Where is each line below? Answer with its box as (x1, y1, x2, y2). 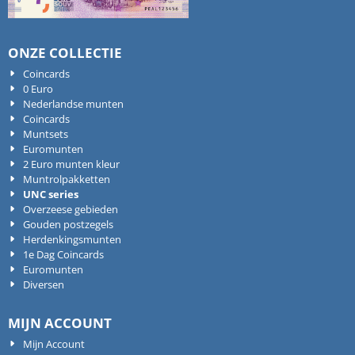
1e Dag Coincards (23, 247, 105, 262)
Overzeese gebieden (23, 202, 119, 217)
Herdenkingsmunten (23, 232, 122, 247)
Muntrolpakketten (23, 172, 111, 187)
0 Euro (23, 82, 54, 97)
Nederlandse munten (23, 97, 124, 112)
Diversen (23, 277, 65, 292)
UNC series (23, 187, 79, 202)
